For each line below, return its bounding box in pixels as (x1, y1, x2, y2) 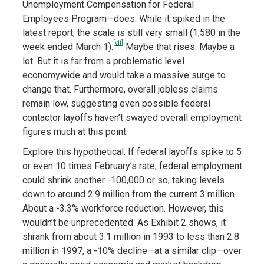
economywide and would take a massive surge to (22, 70, 226, 81)
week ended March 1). (22, 41, 113, 53)
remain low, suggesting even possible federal (22, 98, 210, 110)
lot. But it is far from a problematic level (22, 55, 184, 67)
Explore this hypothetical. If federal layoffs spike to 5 (22, 146, 242, 158)
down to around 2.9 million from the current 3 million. (22, 189, 236, 200)
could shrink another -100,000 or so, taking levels (22, 174, 225, 186)
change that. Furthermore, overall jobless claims (22, 84, 218, 95)
